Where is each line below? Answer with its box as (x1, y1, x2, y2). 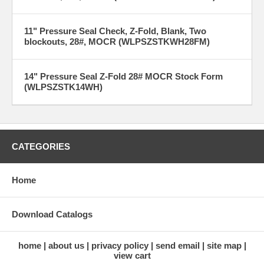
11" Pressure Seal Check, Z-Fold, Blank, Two (24, 25, 206, 36)
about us (48, 240, 84, 250)
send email (155, 240, 200, 250)
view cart (113, 250, 151, 260)
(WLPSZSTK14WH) (24, 81, 103, 92)
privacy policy (91, 240, 148, 250)
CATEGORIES (12, 141, 70, 151)
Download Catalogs (12, 209, 93, 219)
